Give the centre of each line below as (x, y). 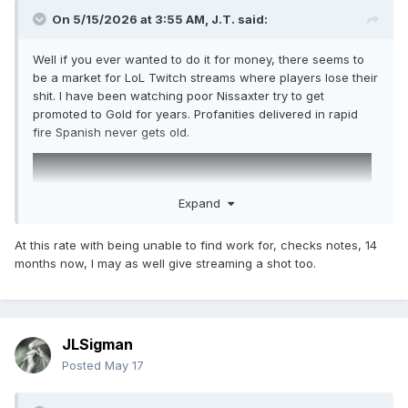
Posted (83, 366)
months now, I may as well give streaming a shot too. (165, 263)
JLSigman (97, 345)
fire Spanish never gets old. (111, 133)
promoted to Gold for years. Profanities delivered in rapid (195, 114)
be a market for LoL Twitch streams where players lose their (205, 78)
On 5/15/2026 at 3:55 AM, (132, 20)
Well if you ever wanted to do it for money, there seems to (199, 60)
